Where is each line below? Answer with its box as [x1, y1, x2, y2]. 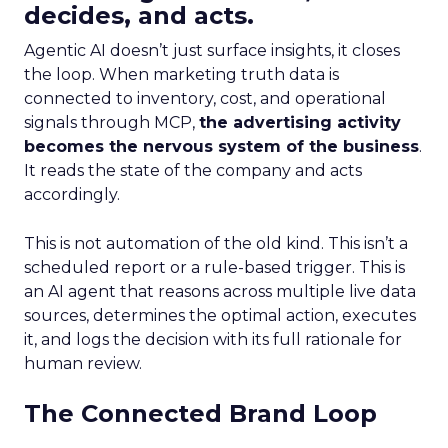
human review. [24, 354, 142, 374]
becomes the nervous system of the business [24, 137, 419, 157]
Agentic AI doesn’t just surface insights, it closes [24, 41, 400, 61]
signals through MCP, [24, 113, 199, 133]
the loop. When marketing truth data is [24, 65, 339, 85]
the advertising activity [199, 113, 401, 133]
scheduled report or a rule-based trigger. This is [24, 258, 405, 278]
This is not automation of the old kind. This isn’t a [24, 234, 408, 254]
